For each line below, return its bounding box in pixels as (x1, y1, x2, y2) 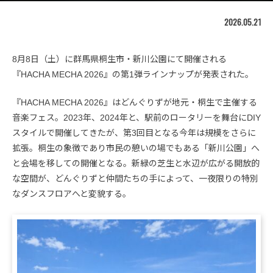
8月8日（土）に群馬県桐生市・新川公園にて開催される (12, 54, 227, 64)
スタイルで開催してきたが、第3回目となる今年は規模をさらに (12, 127, 256, 138)
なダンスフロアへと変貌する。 (12, 188, 131, 199)
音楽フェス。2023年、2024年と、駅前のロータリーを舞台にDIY (12, 112, 261, 122)
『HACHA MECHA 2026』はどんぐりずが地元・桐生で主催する (12, 97, 257, 107)
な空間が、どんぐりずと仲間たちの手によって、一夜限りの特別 (12, 173, 258, 183)
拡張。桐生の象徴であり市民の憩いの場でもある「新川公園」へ (12, 143, 260, 153)
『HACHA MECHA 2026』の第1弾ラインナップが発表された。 (12, 69, 253, 79)
